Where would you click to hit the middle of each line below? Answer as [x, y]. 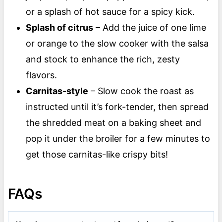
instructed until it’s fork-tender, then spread [117, 107]
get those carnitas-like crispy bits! [97, 155]
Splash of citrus [59, 28]
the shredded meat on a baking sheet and [113, 123]
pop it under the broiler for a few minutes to [118, 139]
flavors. [42, 75]
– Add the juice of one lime [149, 28]
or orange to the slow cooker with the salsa [117, 44]
